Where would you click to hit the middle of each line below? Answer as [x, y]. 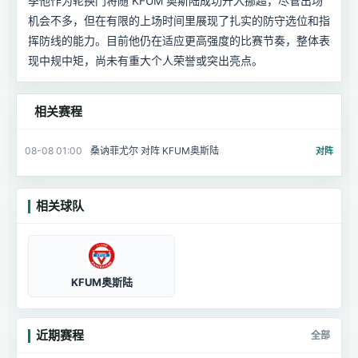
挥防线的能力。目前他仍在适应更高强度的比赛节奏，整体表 [179, 40]
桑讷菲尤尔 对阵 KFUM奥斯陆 [155, 151]
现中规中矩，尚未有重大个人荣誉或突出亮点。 [145, 60]
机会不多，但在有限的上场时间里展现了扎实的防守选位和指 [179, 20]
